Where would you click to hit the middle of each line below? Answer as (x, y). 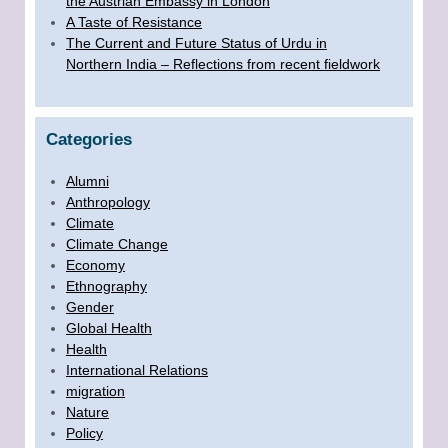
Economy (95, 264)
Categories (89, 139)
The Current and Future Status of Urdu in (196, 42)
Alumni (87, 180)
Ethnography (106, 285)
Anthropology (108, 201)
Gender (90, 306)
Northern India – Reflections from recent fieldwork (223, 63)
